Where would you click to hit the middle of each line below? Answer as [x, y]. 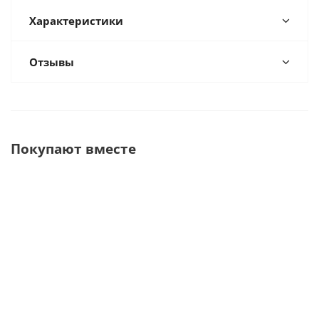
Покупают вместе [73, 148]
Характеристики [76, 21]
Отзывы [52, 62]
